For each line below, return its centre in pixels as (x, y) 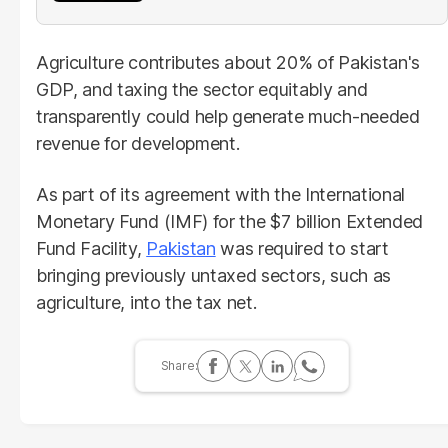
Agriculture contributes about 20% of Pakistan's (228, 62)
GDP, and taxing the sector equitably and (202, 89)
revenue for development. (138, 143)
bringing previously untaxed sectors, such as (213, 275)
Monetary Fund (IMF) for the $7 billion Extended (229, 221)
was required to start (302, 248)
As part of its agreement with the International (220, 194)
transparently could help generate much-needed (228, 116)
